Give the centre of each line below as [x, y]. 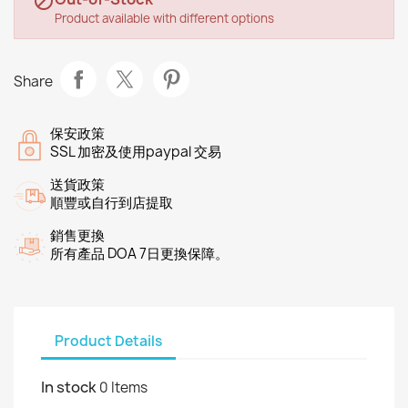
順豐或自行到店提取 [112, 203]
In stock [69, 387]
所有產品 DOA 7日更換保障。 [139, 254]
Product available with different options [164, 18]
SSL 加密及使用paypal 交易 [136, 152]
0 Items [123, 388]
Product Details [108, 341]
